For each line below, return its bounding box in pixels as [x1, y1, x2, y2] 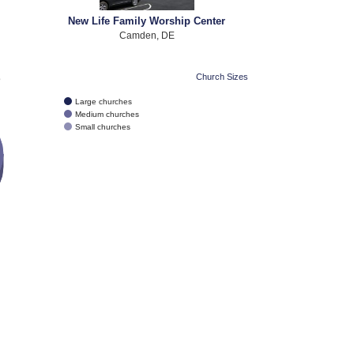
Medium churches [74, 109, 139, 119]
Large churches [74, 96, 132, 106]
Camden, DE [119, 29, 175, 40]
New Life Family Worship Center [68, 14, 226, 27]
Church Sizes [195, 72, 248, 82]
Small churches [74, 122, 130, 131]
